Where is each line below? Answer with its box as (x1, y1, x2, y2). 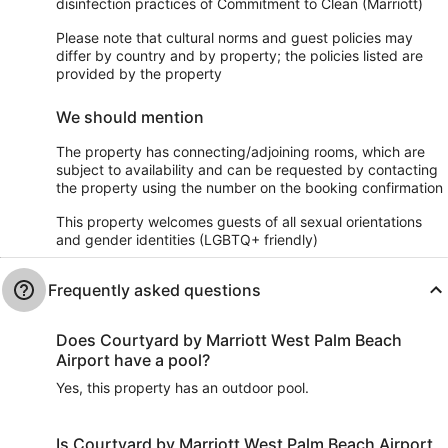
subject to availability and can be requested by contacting (56, 161, 438, 179)
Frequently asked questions (48, 280, 261, 301)
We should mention (56, 107, 204, 128)
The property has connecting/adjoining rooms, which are (56, 143, 425, 161)
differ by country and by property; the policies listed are (56, 47, 423, 65)
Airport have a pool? (56, 350, 210, 371)
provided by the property (56, 65, 222, 83)
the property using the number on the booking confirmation (56, 179, 443, 197)
